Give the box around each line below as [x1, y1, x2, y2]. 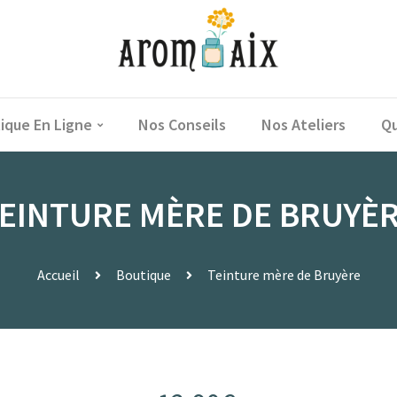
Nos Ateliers [261, 114, 346, 135]
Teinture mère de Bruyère [206, 266, 361, 284]
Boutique [115, 266, 171, 284]
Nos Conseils [137, 114, 226, 135]
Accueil [36, 266, 80, 284]
